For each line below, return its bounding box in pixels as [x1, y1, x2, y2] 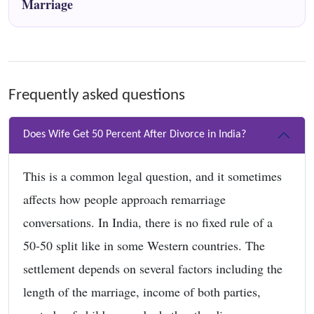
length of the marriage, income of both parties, [23, 282, 261, 300]
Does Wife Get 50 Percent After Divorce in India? [23, 129, 246, 141]
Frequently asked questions [8, 86, 185, 104]
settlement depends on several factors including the [23, 259, 282, 277]
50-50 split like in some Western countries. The [23, 236, 265, 254]
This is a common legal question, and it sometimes [23, 167, 282, 184]
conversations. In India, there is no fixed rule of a [23, 213, 273, 231]
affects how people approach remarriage [23, 190, 226, 207]
